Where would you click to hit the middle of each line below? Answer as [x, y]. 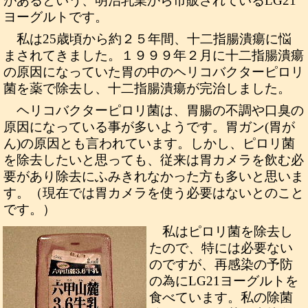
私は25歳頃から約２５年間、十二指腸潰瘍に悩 [154, 39]
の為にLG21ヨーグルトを [224, 281]
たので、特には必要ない [221, 248]
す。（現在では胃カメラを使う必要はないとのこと [154, 193]
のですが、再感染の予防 [221, 264]
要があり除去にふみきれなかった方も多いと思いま [154, 176]
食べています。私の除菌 [221, 297]
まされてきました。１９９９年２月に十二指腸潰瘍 [154, 55]
